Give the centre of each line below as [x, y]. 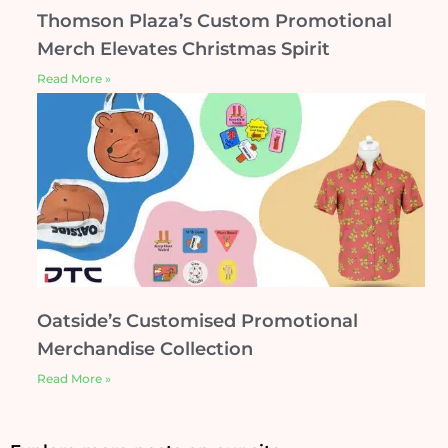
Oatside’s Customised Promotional [197, 320]
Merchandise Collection [145, 348]
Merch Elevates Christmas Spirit [183, 48]
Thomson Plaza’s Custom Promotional [214, 20]
